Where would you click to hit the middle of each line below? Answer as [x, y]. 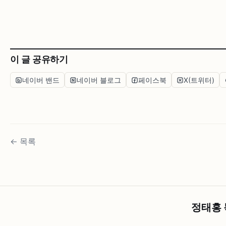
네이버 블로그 [99, 80]
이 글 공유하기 [39, 60]
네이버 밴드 [41, 80]
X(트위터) [199, 80]
